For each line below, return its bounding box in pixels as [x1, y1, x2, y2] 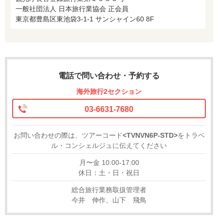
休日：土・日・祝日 [78, 168, 140, 177]
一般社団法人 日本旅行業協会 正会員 [16, 4, 128, 13]
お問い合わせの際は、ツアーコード [13, 131, 123, 139]
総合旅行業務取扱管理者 [72, 185, 146, 194]
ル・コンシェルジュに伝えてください [51, 141, 167, 149]
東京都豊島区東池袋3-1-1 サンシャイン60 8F [16, 15, 154, 23]
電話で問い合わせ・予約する [58, 71, 160, 80]
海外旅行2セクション [76, 87, 142, 95]
